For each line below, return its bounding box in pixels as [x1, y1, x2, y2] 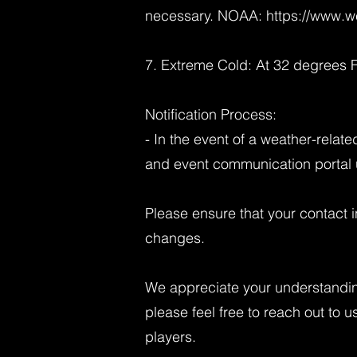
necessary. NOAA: [145, 6, 266, 25]
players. [145, 327, 196, 346]
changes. [145, 228, 205, 247]
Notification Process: [145, 104, 277, 124]
